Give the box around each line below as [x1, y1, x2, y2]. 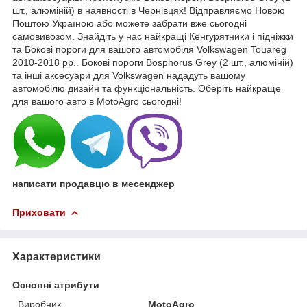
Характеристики [12, 250, 101, 262]
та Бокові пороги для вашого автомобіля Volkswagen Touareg [12, 43, 286, 55]
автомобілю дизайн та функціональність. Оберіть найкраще [12, 82, 281, 94]
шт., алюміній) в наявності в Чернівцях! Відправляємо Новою [12, 4, 285, 16]
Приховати [12, 206, 66, 218]
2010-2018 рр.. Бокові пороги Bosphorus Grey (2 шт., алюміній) [12, 56, 293, 68]
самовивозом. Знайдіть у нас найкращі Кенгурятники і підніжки [12, 30, 293, 42]
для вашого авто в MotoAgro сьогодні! [12, 95, 182, 107]
